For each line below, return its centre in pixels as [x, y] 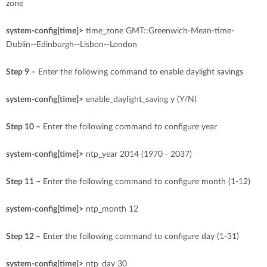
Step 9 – [21, 72]
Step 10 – [23, 127]
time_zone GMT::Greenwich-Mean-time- [159, 31]
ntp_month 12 [111, 209]
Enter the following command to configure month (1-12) [145, 182]
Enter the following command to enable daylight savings [139, 72]
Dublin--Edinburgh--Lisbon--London [73, 45]
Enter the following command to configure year [129, 127]
